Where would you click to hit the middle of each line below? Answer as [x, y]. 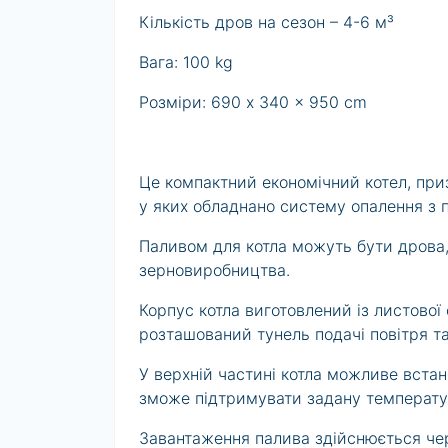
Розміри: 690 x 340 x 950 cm [253, 102]
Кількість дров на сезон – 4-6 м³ [266, 22]
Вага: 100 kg [186, 62]
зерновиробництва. [214, 270]
